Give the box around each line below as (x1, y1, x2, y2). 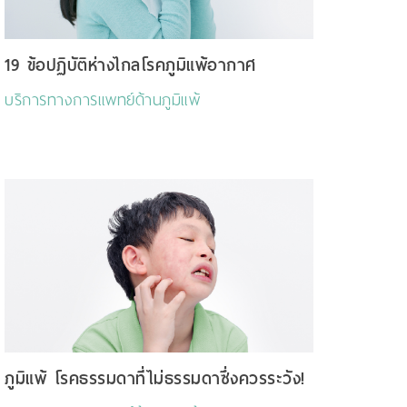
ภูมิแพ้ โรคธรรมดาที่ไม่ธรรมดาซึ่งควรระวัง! (5, 364, 305, 393)
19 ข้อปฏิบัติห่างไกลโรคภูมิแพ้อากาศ (5, 51, 256, 80)
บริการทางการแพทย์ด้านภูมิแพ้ (5, 85, 200, 115)
